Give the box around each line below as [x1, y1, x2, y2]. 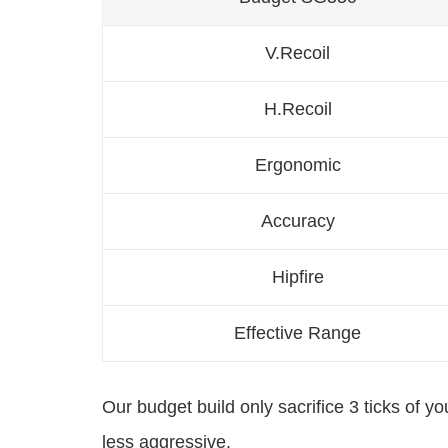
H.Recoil [263, 99, 332, 120]
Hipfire [271, 267, 324, 288]
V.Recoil [265, 43, 330, 64]
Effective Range [234, 323, 361, 344]
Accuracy [260, 211, 335, 232]
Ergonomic [254, 155, 341, 176]
